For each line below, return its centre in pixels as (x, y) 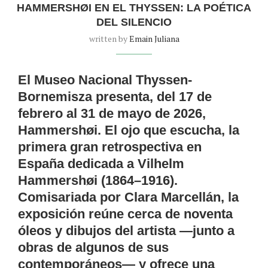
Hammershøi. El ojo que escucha (120, 130)
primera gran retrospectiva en (110, 147)
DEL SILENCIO (134, 22)
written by (109, 38)
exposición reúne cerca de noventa (125, 214)
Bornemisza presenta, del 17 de (115, 96)
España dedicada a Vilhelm (101, 163)
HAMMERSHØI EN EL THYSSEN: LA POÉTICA (134, 7)
